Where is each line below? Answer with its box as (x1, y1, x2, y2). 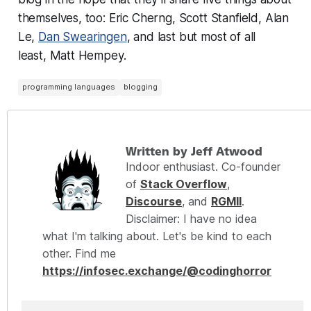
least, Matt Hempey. (17, 48, 126, 62)
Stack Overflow (140, 176, 227, 191)
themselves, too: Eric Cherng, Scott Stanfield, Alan (17, 10, 289, 25)
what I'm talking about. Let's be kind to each (42, 228, 271, 243)
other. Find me (42, 246, 116, 260)
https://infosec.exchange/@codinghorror (42, 263, 271, 278)
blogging (123, 82, 158, 92)
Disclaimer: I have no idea (126, 211, 257, 226)
